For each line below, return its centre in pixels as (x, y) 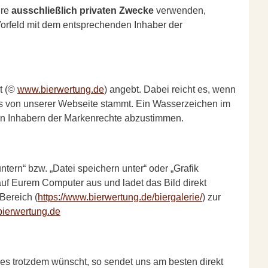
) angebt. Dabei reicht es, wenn (170, 89)
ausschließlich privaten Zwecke (83, 10)
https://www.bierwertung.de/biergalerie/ (120, 197)
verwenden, (180, 10)
